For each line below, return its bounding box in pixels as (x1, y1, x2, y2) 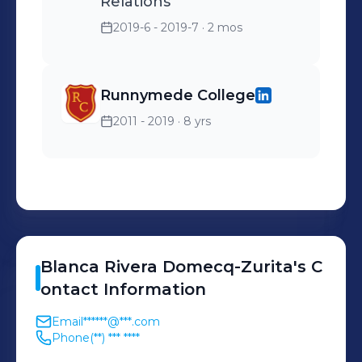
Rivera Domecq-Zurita (104, 257, 293, 276)
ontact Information (40, 280, 206, 299)
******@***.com (83, 314, 160, 329)
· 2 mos (199, 20, 242, 35)
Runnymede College (100, 86, 255, 104)
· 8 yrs (175, 114, 211, 128)
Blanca (40, 257, 99, 276)
